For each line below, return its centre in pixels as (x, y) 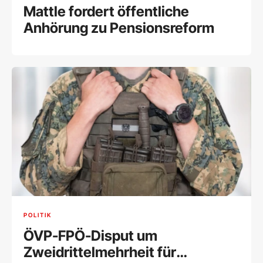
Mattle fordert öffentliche (106, 11)
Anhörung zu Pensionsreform (119, 28)
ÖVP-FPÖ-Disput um (90, 236)
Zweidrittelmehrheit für (100, 252)
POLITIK (38, 215)
